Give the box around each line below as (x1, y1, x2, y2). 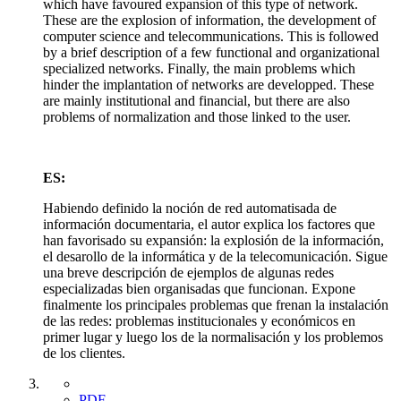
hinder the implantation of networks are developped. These (43, 77, 374, 93)
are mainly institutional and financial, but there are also (43, 93, 350, 109)
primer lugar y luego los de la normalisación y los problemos (43, 329, 383, 346)
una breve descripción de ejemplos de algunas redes (43, 265, 334, 281)
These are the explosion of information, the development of (43, 13, 376, 29)
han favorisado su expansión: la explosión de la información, (43, 233, 384, 249)
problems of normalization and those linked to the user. (43, 109, 351, 125)
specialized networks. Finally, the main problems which (43, 61, 355, 77)
